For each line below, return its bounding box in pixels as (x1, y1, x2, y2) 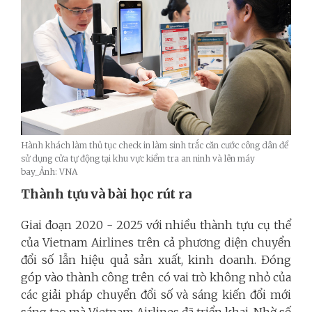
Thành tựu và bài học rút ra (21, 185, 192, 202)
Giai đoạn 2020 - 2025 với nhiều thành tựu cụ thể (21, 217, 291, 232)
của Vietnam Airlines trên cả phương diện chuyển (21, 235, 291, 249)
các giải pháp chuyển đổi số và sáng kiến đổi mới (21, 287, 291, 302)
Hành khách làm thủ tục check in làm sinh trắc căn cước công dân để (21, 139, 288, 150)
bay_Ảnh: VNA (21, 166, 77, 177)
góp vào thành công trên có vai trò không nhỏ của (21, 270, 291, 284)
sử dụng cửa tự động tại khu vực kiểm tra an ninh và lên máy (21, 153, 255, 164)
